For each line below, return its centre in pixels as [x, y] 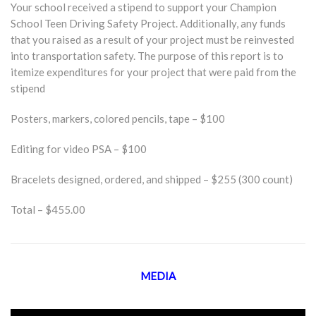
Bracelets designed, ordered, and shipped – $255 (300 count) [152, 179]
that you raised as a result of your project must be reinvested [152, 39]
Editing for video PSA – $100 [79, 149]
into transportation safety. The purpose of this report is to [147, 56]
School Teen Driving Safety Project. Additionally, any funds [148, 23]
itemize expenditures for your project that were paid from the [153, 72]
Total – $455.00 [48, 209]
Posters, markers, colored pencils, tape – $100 [118, 119]
